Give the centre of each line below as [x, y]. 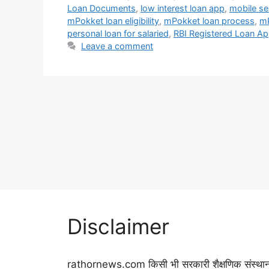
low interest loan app [183, 8]
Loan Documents [101, 8]
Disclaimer [118, 226]
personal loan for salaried [118, 33]
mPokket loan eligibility [113, 20]
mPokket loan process [209, 20]
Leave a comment [117, 46]
